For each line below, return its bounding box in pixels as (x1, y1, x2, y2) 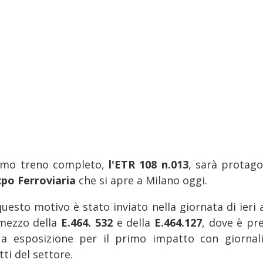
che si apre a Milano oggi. (79, 173, 207, 187)
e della (116, 215, 154, 230)
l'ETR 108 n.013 (109, 157, 188, 171)
